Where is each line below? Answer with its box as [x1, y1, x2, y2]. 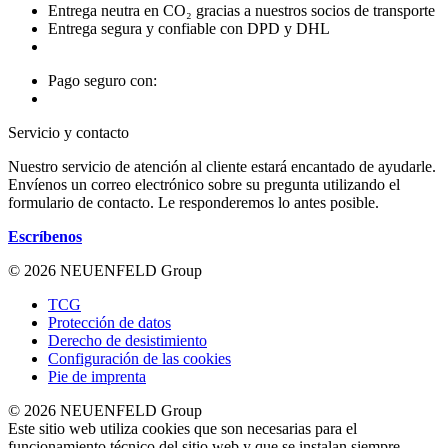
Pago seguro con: [48, 71, 157, 89]
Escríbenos [8, 227, 82, 245]
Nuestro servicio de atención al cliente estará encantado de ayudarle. [8, 157, 436, 175]
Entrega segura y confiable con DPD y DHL [48, 19, 330, 37]
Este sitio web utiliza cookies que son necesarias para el [8, 419, 357, 437]
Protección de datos [48, 313, 171, 331]
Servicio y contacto [8, 123, 129, 141]
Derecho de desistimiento [48, 331, 207, 349]
